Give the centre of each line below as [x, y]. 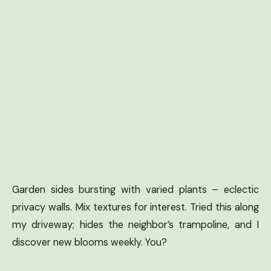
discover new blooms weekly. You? [90, 242]
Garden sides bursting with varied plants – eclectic [135, 189]
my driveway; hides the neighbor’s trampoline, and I [135, 224]
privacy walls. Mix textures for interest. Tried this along [135, 207]
